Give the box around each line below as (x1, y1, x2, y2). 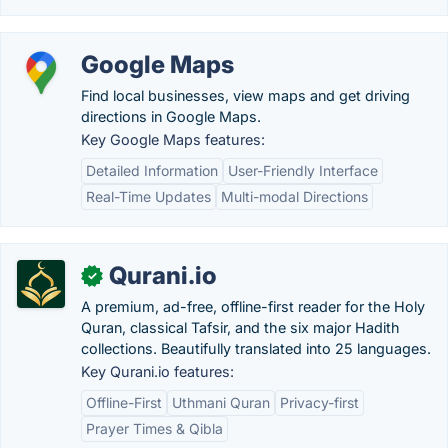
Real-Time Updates (86, 188, 211, 205)
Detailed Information (86, 162, 218, 179)
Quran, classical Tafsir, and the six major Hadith (81, 319, 400, 336)
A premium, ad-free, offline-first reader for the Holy (81, 298, 425, 315)
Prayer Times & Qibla (86, 420, 223, 437)
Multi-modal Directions (221, 188, 368, 205)
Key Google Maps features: (81, 131, 265, 148)
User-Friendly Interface (228, 162, 378, 179)
